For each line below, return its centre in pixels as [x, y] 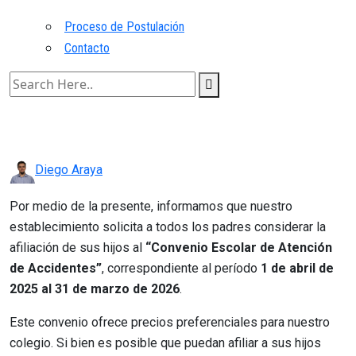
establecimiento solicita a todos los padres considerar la [168, 226]
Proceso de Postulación [124, 26]
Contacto [87, 48]
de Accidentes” [56, 268]
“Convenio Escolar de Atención [239, 247]
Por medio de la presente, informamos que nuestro [151, 206]
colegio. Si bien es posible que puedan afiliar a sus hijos [165, 342]
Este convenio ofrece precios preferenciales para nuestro [170, 322]
